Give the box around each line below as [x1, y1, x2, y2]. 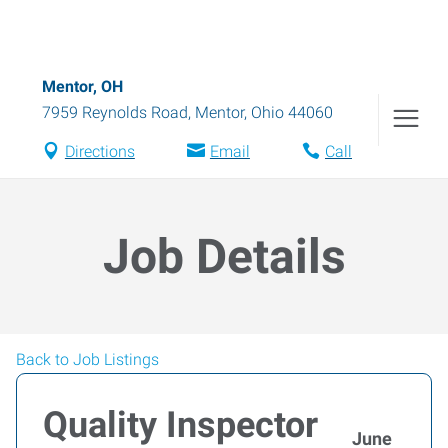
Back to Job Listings [16, 350, 159, 369]
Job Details [102, 228, 346, 285]
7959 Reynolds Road [42, 103, 188, 122]
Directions [64, 142, 135, 161]
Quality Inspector [43, 404, 318, 446]
